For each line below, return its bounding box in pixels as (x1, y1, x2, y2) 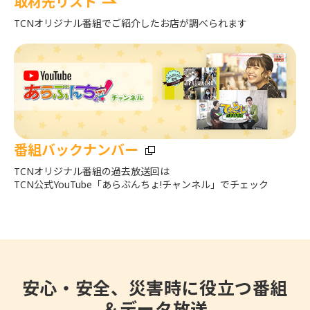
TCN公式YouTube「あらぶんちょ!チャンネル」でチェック (14, 178, 268, 192)
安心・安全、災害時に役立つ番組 (21, 276, 289, 300)
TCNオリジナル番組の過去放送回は (14, 165, 170, 179)
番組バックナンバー (14, 140, 138, 160)
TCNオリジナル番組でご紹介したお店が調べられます (14, 16, 247, 30)
